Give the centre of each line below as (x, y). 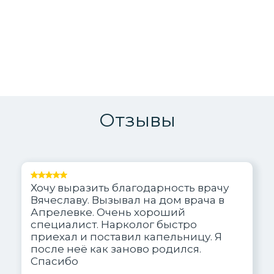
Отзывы (137, 120)
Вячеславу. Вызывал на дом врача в (128, 200)
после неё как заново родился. (116, 249)
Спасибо (54, 261)
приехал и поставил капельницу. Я (126, 236)
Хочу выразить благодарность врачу (130, 187)
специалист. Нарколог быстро (114, 224)
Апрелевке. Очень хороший (108, 212)
